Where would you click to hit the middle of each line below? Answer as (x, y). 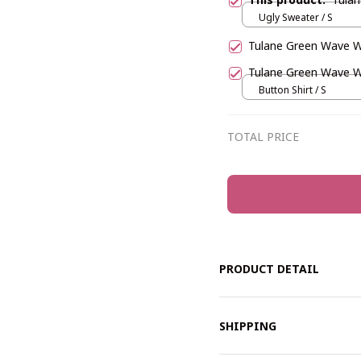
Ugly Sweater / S (296, 18)
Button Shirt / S (293, 90)
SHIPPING (248, 326)
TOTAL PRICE (263, 136)
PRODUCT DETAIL (269, 269)
